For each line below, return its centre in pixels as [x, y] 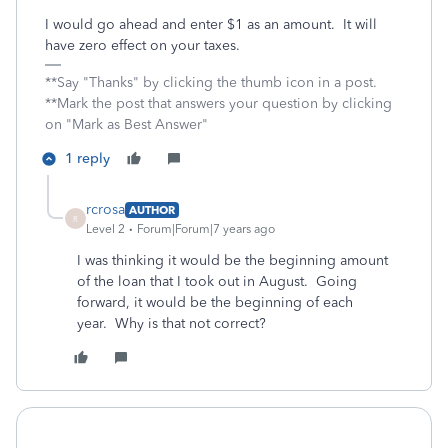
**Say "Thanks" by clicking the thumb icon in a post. [211, 82]
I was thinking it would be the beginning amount [232, 260]
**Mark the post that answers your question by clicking [218, 103]
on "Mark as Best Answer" [126, 124]
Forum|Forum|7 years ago [206, 229]
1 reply [87, 158]
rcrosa [105, 209]
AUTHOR [152, 209]
